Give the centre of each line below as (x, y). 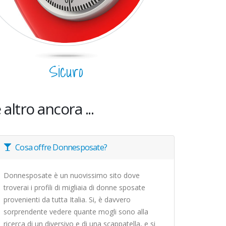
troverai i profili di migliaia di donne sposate (74, 187)
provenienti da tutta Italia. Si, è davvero (67, 200)
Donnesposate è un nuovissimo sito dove (72, 175)
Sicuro (66, 71)
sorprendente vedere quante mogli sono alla (76, 212)
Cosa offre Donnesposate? (61, 147)
